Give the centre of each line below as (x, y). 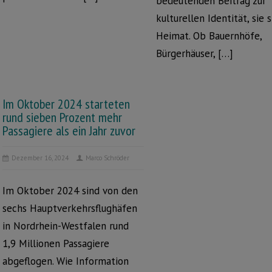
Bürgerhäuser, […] (195, 53)
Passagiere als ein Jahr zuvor (69, 131)
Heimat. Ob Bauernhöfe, (209, 36)
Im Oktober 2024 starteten (66, 104)
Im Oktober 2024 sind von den (70, 191)
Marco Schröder (107, 158)
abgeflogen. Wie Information (66, 261)
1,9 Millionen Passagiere (56, 243)
